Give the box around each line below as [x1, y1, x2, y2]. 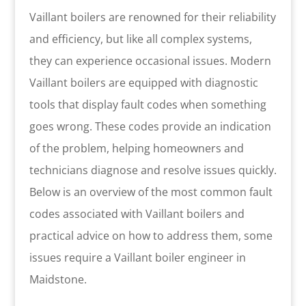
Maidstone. [29, 271, 87, 287]
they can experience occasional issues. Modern [29, 53, 271, 68]
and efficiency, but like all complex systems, [29, 31, 252, 46]
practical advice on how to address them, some [29, 227, 273, 243]
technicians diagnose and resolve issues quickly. [29, 162, 277, 178]
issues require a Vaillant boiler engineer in [29, 249, 246, 265]
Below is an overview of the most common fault [29, 184, 273, 199]
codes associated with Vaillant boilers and [29, 206, 245, 221]
